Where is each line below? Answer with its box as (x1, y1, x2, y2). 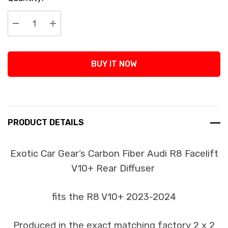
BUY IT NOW (91, 59, 137, 69)
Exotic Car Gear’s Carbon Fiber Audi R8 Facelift (10, 148, 218, 159)
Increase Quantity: (53, 31, 128, 41)
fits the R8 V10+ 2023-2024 (52, 191, 176, 203)
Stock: (8, 6, 32, 15)
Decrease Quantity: (16, 31, 94, 41)
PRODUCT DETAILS (8, 118, 84, 127)
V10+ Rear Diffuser (71, 163, 157, 174)
